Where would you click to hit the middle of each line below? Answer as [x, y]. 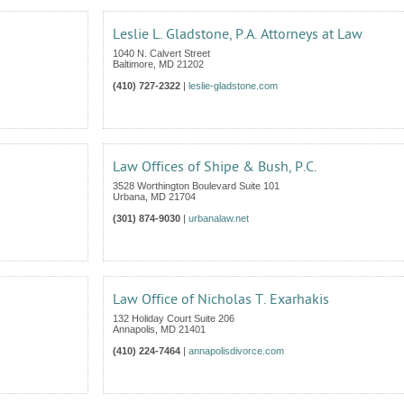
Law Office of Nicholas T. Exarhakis [221, 299]
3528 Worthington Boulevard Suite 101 [196, 186]
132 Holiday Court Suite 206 [174, 318]
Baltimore [133, 64]
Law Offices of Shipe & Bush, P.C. [215, 167]
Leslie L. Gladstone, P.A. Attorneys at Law [238, 34]
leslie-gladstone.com [233, 86]
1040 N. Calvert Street [161, 53]
